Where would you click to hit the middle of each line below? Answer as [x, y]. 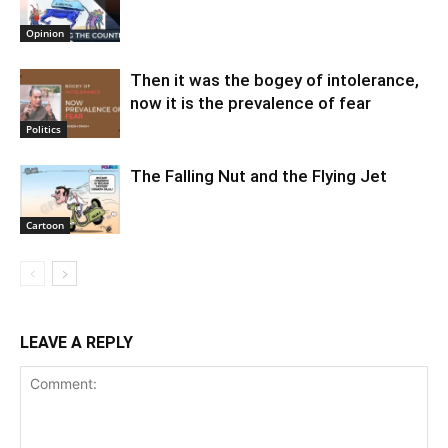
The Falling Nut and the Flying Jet [258, 176]
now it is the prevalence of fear [250, 103]
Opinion [45, 33]
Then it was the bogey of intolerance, [274, 80]
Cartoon [45, 225]
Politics [43, 129]
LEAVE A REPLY [76, 343]
